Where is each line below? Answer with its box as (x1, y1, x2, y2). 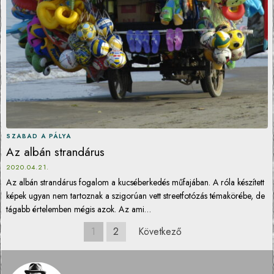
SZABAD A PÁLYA (6, 131, 71, 141)
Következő (138, 224, 182, 239)
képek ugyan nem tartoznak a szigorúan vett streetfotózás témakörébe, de (6, 190, 265, 202)
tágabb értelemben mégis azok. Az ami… (6, 203, 151, 215)
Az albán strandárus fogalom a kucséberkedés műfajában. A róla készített (6, 176, 264, 188)
